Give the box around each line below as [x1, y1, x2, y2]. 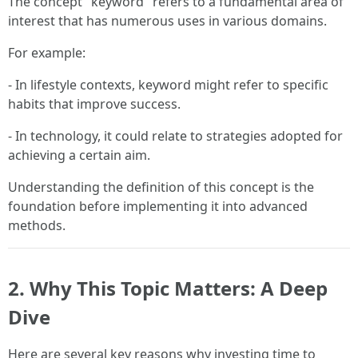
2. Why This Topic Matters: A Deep [8, 275, 328, 301]
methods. [8, 217, 66, 234]
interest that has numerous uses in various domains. [8, 12, 327, 30]
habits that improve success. [8, 95, 181, 113]
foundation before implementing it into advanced [8, 197, 308, 215]
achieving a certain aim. [8, 146, 150, 164]
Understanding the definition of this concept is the [8, 178, 314, 196]
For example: [8, 44, 86, 62]
